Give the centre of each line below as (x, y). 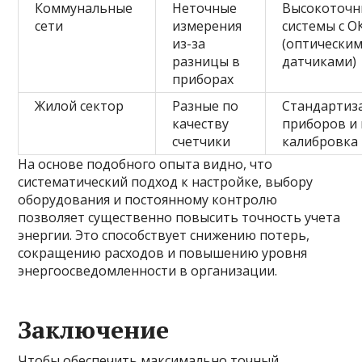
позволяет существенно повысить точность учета (179, 218)
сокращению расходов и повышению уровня (163, 253)
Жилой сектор (80, 106)
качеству (201, 124)
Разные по (206, 106)
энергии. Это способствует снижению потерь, (164, 236)
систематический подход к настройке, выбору (166, 182)
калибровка (320, 142)
